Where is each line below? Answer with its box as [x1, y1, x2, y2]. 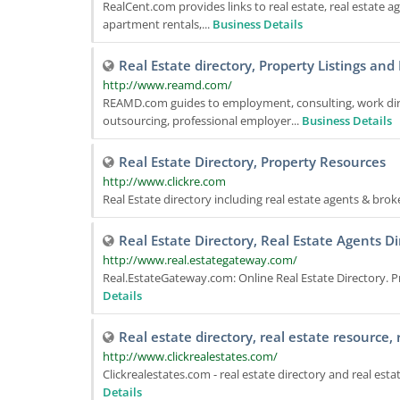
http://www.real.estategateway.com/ [103, 252, 297, 268]
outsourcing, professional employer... [103, 112, 302, 129]
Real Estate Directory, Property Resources [119, 153, 386, 171]
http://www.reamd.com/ [103, 77, 232, 93]
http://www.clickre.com [103, 173, 226, 189]
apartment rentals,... [103, 16, 212, 32]
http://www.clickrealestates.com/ [103, 348, 278, 364]
